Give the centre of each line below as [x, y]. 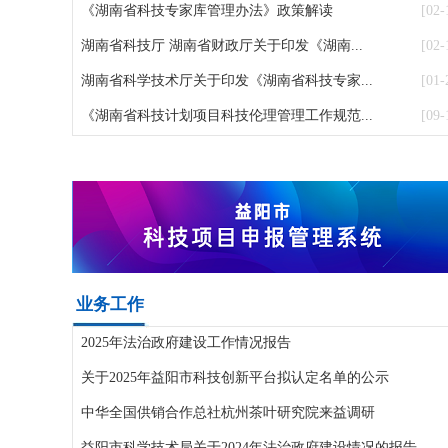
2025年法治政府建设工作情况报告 [186, 342]
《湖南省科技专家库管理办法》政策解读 [207, 10]
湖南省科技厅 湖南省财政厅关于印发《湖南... [222, 45]
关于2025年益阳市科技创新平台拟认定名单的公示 [235, 377]
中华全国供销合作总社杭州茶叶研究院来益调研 [228, 412]
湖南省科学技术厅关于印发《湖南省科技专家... [227, 80]
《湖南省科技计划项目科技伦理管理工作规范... [227, 115]
